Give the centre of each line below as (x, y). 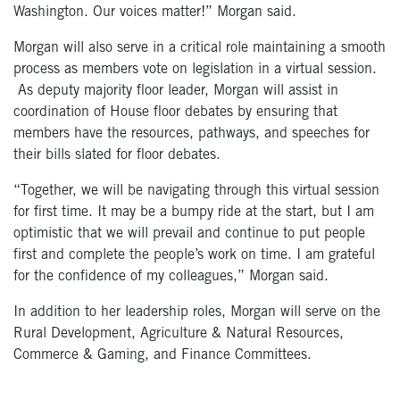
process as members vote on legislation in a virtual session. (195, 70)
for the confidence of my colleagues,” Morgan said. (171, 277)
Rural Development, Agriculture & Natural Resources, (179, 334)
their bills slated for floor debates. (117, 156)
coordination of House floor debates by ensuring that (175, 113)
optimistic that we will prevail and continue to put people (189, 234)
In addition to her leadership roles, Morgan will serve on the (197, 313)
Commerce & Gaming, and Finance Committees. (162, 356)
